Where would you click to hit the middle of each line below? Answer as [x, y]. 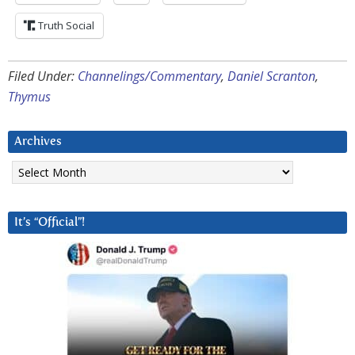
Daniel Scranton [271, 76]
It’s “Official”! [50, 223]
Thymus [29, 97]
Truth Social [66, 26]
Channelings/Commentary [149, 76]
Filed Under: [43, 76]
